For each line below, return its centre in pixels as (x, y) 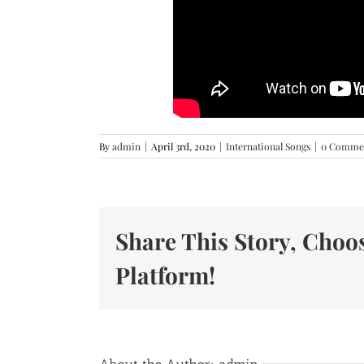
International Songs (268, 146)
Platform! (165, 275)
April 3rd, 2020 (183, 146)
